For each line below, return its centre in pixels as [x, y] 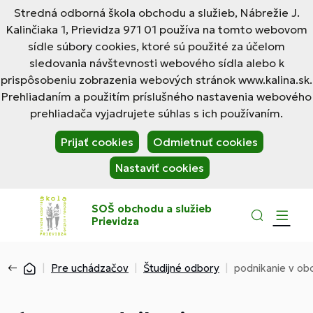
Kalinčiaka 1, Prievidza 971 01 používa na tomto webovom [156, 29]
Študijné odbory [181, 268]
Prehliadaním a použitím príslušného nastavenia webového [156, 96]
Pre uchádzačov [90, 268]
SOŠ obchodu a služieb [152, 209]
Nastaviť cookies [159, 168]
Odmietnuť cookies [205, 142]
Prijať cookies [97, 142]
